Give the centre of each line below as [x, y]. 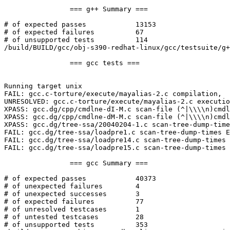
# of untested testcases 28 [51, 217]
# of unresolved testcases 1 [55, 209]
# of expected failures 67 [49, 32]
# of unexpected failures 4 [53, 186]
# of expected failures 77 [49, 202]
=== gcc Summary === [37, 163]
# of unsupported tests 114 [49, 40]
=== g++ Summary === [37, 9]
